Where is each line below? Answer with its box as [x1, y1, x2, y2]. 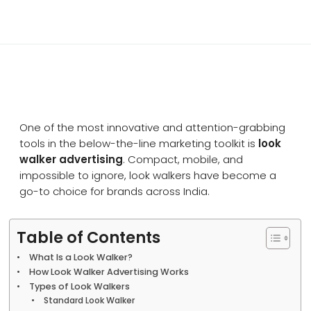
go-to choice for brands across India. [19, 184, 210, 199]
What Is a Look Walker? [28, 251, 133, 263]
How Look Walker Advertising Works [28, 266, 189, 278]
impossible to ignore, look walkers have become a [19, 168, 277, 183]
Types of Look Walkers [28, 280, 130, 292]
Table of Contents [17, 226, 161, 249]
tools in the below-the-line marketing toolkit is [19, 136, 259, 151]
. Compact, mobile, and [123, 152, 244, 167]
